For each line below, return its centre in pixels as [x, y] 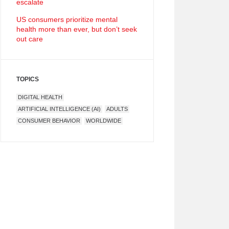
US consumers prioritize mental [67, 19]
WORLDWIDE [104, 121]
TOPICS [28, 79]
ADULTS [117, 109]
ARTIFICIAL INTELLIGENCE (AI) [59, 109]
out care [30, 39]
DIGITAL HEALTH [40, 97]
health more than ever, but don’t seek [77, 29]
